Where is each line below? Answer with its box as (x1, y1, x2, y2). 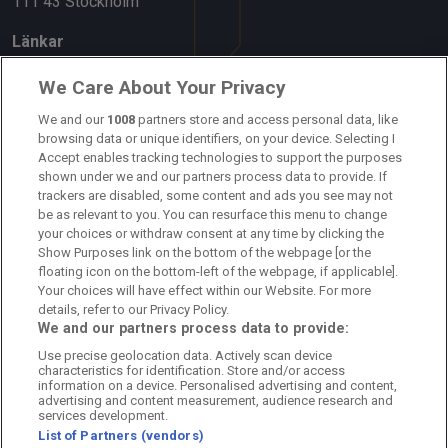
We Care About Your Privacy (38, 76, 287, 99)
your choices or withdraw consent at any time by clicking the (38, 226, 385, 241)
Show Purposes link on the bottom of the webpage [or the (38, 245, 372, 260)
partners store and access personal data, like (135, 112, 399, 127)
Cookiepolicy (12, 351, 103, 371)
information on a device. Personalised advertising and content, (38, 378, 398, 393)
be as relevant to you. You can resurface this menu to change (38, 207, 388, 222)
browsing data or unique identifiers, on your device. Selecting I (38, 131, 396, 146)
